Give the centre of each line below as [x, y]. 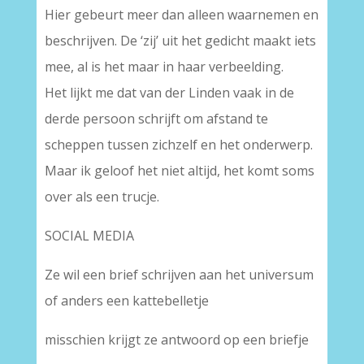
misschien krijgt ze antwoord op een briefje [176, 340]
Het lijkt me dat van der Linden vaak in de [169, 93]
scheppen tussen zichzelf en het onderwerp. [178, 145]
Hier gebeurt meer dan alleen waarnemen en [181, 15]
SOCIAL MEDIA [89, 236]
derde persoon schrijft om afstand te [156, 119]
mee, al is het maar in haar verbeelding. [164, 67]
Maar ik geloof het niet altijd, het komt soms [179, 171]
